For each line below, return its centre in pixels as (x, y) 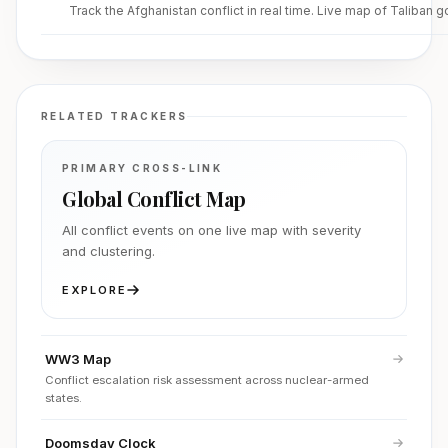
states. (63, 398)
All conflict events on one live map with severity (211, 230)
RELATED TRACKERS (114, 116)
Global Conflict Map (154, 198)
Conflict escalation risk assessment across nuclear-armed (207, 380)
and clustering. (108, 251)
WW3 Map (78, 359)
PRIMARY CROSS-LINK (142, 168)
